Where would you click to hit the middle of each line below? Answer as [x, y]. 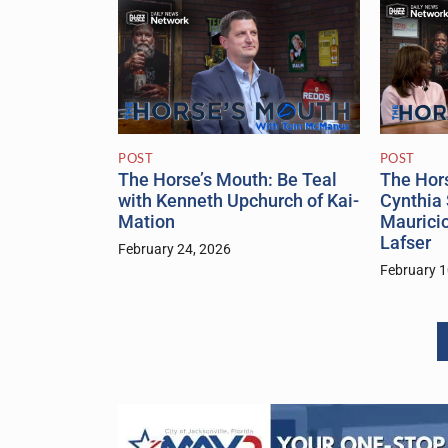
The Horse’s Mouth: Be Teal [227, 180]
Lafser [405, 243]
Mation [146, 222]
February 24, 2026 [174, 250]
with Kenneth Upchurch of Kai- [238, 201]
